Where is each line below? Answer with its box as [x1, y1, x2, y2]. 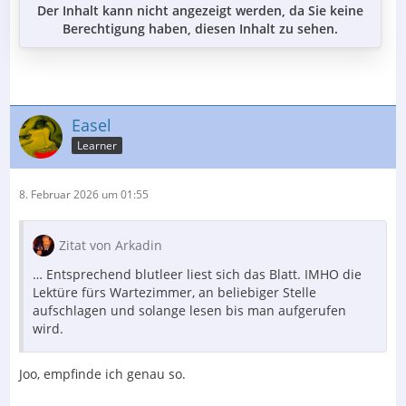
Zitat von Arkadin [59, 236, 162, 254]
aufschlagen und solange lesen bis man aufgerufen [33, 301, 346, 319]
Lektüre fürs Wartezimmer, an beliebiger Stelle [33, 283, 316, 301]
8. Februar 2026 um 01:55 [19, 186, 149, 202]
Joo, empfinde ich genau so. [19, 364, 186, 382]
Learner [77, 138, 117, 154]
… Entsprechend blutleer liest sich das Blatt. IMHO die [33, 265, 362, 283]
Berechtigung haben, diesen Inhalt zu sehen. [63, 19, 338, 37]
